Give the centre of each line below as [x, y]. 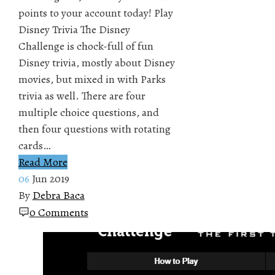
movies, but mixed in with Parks [92, 79]
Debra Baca [58, 195]
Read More [43, 162]
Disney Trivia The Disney [74, 29]
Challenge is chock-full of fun [86, 46]
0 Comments [59, 212]
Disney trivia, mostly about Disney [96, 62]
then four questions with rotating [94, 129]
